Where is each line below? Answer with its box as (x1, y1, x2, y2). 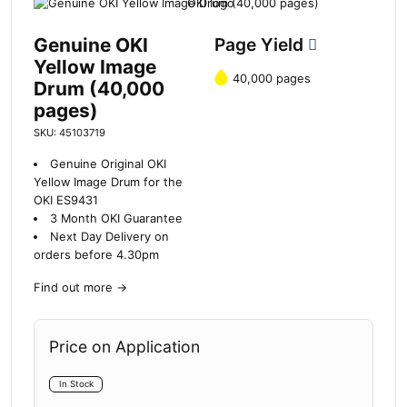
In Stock (58, 379, 94, 390)
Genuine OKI (34, 34, 148, 57)
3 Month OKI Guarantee (49, 212, 183, 226)
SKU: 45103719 (34, 126, 105, 140)
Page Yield (214, 34, 308, 56)
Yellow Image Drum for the (34, 175, 183, 190)
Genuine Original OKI (49, 157, 166, 172)
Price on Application (49, 337, 200, 357)
